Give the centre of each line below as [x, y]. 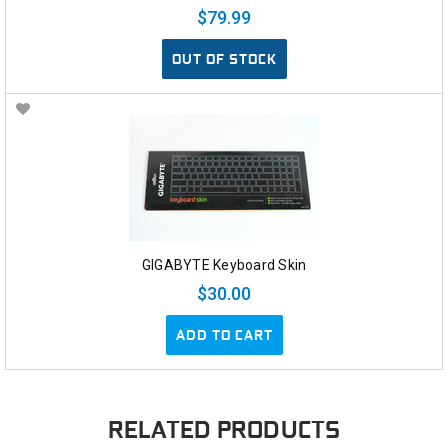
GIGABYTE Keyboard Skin [224, 265]
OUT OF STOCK [224, 59]
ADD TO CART [224, 335]
